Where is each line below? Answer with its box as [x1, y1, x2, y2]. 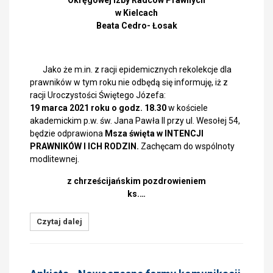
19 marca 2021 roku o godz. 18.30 [30, 103, 166, 113]
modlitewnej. [30, 154, 79, 164]
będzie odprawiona [30, 129, 105, 138]
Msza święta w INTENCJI [105, 129, 204, 138]
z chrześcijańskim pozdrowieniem [67, 176, 206, 186]
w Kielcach [115, 8, 158, 18]
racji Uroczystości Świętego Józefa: [30, 90, 166, 100]
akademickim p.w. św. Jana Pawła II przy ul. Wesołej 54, [30, 116, 240, 126]
